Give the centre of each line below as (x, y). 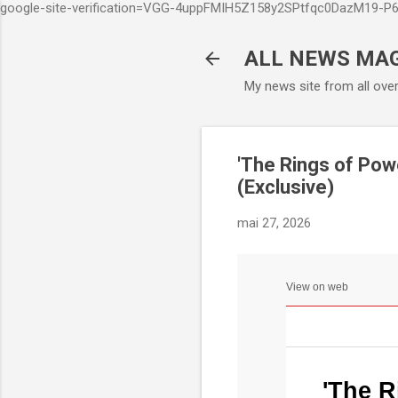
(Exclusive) (286, 187)
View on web (317, 287)
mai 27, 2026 (274, 223)
